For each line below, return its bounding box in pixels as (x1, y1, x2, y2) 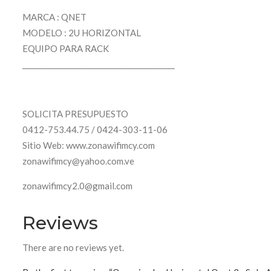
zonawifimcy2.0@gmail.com (22, 180, 132, 192)
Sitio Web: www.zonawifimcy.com (22, 140, 155, 151)
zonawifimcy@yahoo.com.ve (22, 155, 134, 167)
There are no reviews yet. (22, 241, 124, 253)
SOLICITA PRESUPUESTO (22, 108, 128, 120)
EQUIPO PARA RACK (22, 43, 109, 54)
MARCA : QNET (22, 11, 87, 23)
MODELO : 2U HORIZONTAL (22, 27, 141, 39)
